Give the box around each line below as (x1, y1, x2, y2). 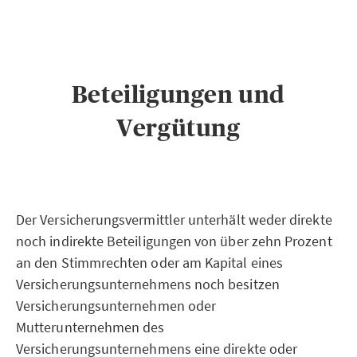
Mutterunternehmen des (16, 318, 165, 336)
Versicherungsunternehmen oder (16, 296, 217, 315)
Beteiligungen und (71, 81, 286, 108)
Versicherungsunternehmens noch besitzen (16, 275, 280, 293)
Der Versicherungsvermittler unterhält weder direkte (16, 210, 332, 229)
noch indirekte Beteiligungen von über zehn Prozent (16, 232, 332, 250)
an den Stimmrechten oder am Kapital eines (16, 253, 283, 272)
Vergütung (116, 115, 241, 141)
